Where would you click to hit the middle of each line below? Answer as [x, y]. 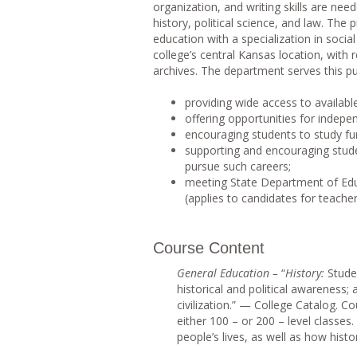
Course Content [209, 248]
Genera [195, 273]
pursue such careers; [238, 166]
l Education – [247, 273]
